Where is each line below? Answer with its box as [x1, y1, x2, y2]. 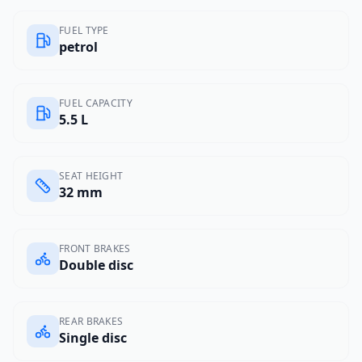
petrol [59, 38, 98, 56]
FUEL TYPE [59, 23, 109, 37]
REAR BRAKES [59, 314, 124, 328]
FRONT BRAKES [59, 242, 131, 255]
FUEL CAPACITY [59, 96, 133, 110]
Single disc [59, 329, 127, 347]
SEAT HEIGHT [59, 169, 124, 183]
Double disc [59, 256, 133, 274]
